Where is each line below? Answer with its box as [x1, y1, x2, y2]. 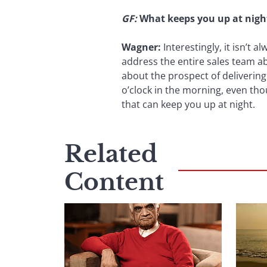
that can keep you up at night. [122, 97, 255, 111]
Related [64, 139, 157, 169]
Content [64, 167, 164, 197]
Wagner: [122, 40, 161, 54]
